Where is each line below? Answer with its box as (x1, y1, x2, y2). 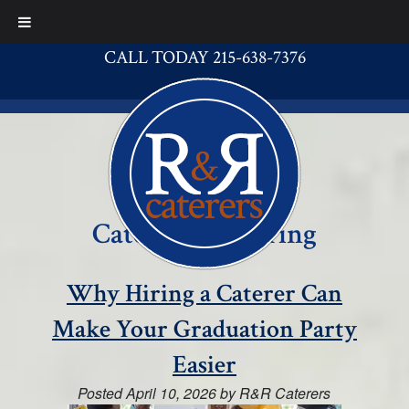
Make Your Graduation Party (51, 312, 357, 346)
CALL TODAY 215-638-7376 (103, 46, 306, 69)
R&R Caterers (239, 383, 331, 404)
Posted (78, 383, 127, 404)
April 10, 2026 (126, 383, 217, 404)
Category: (91, 215, 213, 253)
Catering (212, 215, 317, 253)
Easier (172, 348, 236, 382)
